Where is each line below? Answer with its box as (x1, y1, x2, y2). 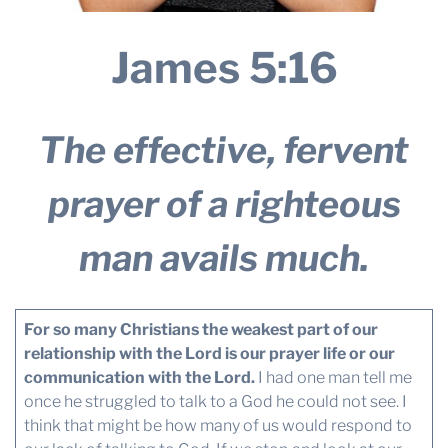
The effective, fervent (39, 127, 409, 172)
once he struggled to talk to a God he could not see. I (23, 391, 407, 411)
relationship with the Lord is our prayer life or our (23, 343, 395, 363)
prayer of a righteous (47, 181, 401, 226)
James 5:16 (110, 41, 338, 93)
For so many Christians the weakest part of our (23, 319, 378, 339)
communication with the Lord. (23, 367, 255, 387)
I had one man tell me (254, 367, 412, 387)
